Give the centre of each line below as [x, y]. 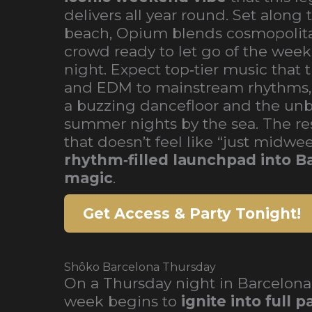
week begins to [123, 301]
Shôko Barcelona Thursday [140, 267]
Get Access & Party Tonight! [192, 213]
